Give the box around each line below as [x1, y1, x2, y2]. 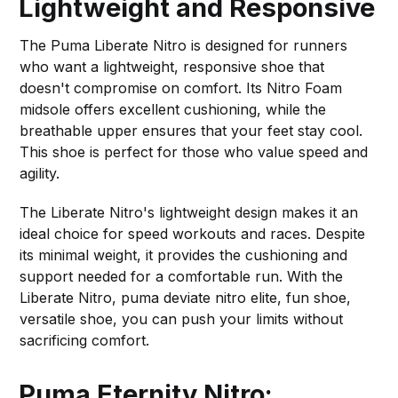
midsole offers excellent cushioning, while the [20, 99, 327, 118]
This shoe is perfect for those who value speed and [20, 142, 369, 161]
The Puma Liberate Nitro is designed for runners [20, 36, 348, 54]
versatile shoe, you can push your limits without [20, 309, 344, 328]
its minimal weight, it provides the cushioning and [20, 245, 348, 264]
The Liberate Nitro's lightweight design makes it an [20, 203, 359, 221]
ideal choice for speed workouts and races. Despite [20, 224, 366, 243]
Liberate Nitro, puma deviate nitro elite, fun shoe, [20, 288, 352, 306]
